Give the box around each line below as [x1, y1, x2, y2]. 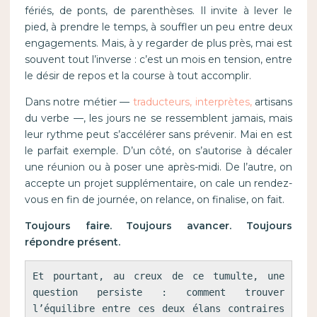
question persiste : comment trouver [32, 287, 285, 299]
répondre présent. [24, 236, 120, 249]
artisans [251, 96, 293, 109]
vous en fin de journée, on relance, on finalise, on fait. [24, 193, 284, 207]
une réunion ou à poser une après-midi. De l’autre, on [24, 161, 293, 174]
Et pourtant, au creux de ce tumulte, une [32, 270, 285, 282]
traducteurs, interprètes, [133, 96, 252, 109]
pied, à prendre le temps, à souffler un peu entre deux [24, 21, 293, 34]
